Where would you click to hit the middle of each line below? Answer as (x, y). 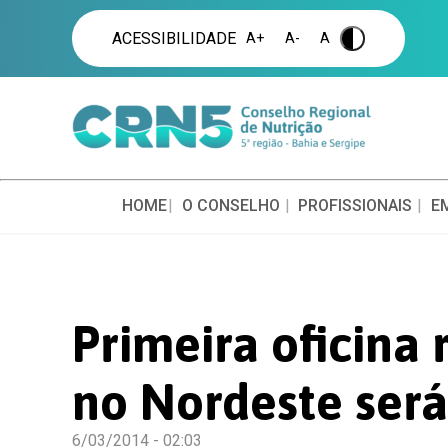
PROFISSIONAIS (355, 205)
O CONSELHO (230, 205)
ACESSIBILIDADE (174, 38)
